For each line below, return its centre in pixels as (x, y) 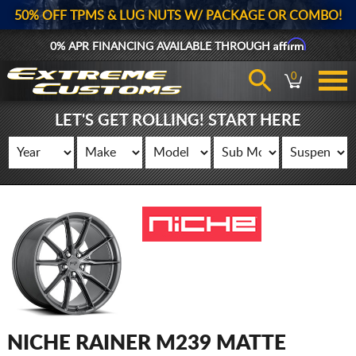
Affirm (290, 44)
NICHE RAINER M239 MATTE (146, 343)
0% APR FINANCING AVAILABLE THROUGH (161, 47)
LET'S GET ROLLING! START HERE (178, 121)
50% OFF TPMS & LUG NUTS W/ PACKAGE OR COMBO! (178, 16)
